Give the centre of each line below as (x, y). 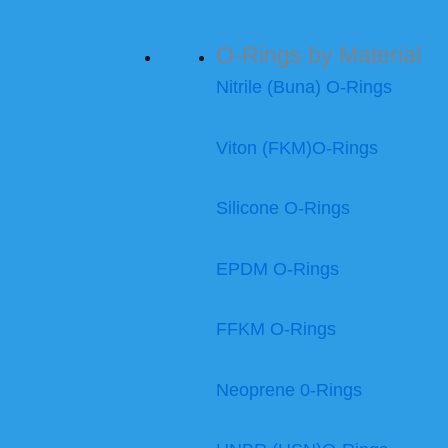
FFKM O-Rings (276, 329)
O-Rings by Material (318, 55)
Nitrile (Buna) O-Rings (304, 87)
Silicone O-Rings (283, 208)
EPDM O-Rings (277, 268)
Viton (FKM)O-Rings (297, 147)
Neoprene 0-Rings (289, 389)
